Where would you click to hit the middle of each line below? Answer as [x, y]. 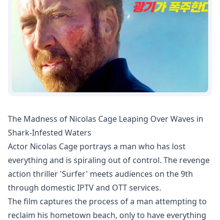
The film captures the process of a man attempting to [107, 201]
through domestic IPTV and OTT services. [84, 188]
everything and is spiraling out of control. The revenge [109, 160]
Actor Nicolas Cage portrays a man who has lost [97, 146]
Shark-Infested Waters [50, 133]
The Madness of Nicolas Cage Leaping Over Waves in [106, 119]
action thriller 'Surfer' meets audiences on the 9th [100, 174]
